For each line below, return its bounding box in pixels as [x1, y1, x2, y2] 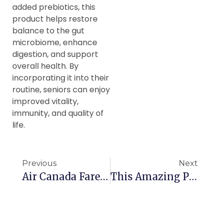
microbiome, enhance [12, 36, 97, 48]
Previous [22, 159, 56, 168]
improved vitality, [12, 95, 79, 107]
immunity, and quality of [12, 107, 104, 119]
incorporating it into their [12, 72, 109, 83]
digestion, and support [12, 48, 98, 60]
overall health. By [12, 60, 79, 72]
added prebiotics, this [12, 1, 95, 13]
